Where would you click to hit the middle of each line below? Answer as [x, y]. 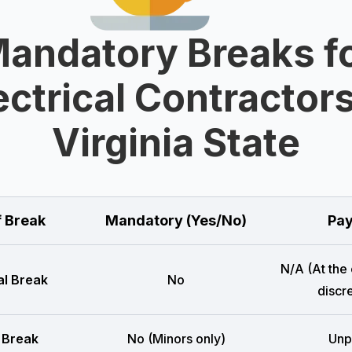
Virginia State [176, 143]
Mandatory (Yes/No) [176, 220]
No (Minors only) [176, 339]
